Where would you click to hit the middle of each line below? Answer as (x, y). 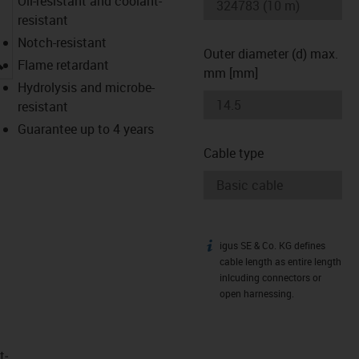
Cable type (234, 153)
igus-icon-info (242, 248)
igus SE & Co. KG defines (272, 245)
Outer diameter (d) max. (271, 53)
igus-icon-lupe (43, 58)
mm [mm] (231, 73)
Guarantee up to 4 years (85, 129)
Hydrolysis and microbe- (86, 87)
